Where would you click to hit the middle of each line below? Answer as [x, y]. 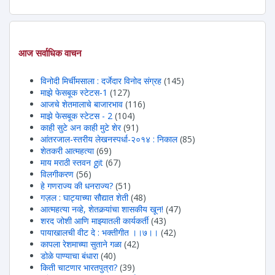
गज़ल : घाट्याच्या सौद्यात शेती [84, 197]
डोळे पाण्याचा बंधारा [69, 255]
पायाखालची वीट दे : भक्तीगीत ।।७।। [99, 232]
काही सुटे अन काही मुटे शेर [81, 127]
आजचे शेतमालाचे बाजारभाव [82, 104]
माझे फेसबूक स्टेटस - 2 [76, 115]
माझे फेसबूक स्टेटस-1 [74, 92]
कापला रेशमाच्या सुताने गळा [81, 244]
